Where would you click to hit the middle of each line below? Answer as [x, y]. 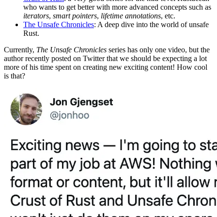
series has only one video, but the [158, 49]
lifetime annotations [131, 15]
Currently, [20, 49]
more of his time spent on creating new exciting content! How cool [106, 67]
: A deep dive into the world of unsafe [151, 24]
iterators [36, 15]
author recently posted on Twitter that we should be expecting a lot [105, 58]
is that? [15, 76]
